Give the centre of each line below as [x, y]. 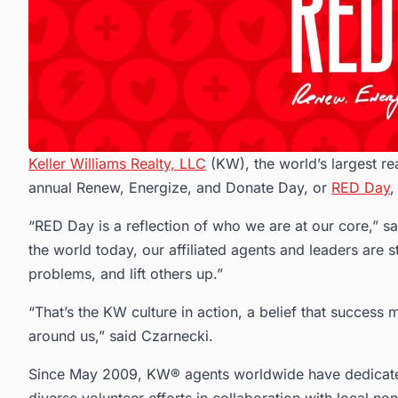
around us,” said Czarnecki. [121, 336]
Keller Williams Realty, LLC [117, 164]
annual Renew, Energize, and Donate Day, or [180, 188]
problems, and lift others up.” [126, 274]
